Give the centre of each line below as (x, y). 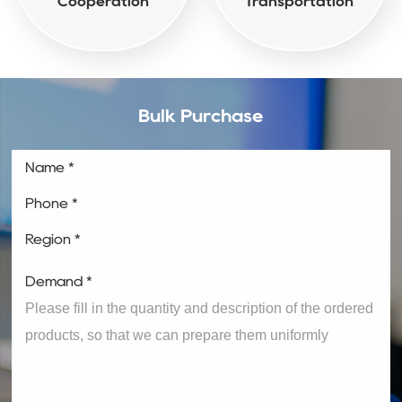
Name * (50, 168)
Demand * (59, 282)
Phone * (52, 204)
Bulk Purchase (201, 116)
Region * (53, 240)
